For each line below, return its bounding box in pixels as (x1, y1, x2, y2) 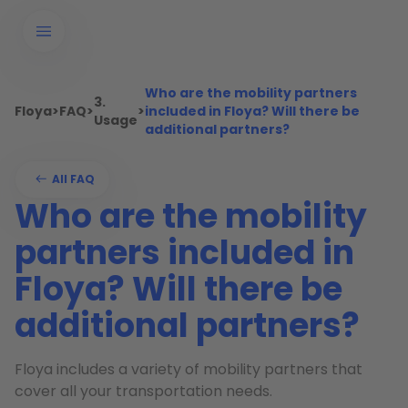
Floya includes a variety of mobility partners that (15, 359, 362, 380)
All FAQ (52, 171, 95, 187)
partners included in (15, 229, 354, 276)
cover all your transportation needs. (15, 381, 276, 402)
